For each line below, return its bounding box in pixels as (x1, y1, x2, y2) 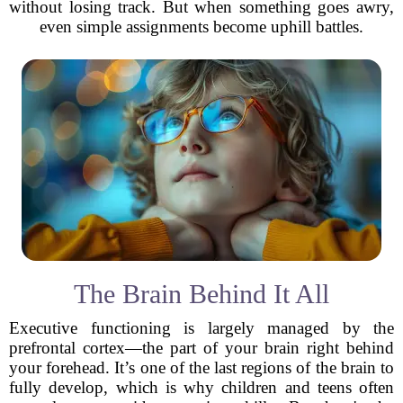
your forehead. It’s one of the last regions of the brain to (9, 358, 394, 377)
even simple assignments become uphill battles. (40, 17, 363, 36)
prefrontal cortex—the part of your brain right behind (9, 338, 394, 357)
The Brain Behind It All (74, 279, 329, 309)
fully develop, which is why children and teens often (9, 378, 394, 397)
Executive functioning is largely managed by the (9, 318, 394, 337)
